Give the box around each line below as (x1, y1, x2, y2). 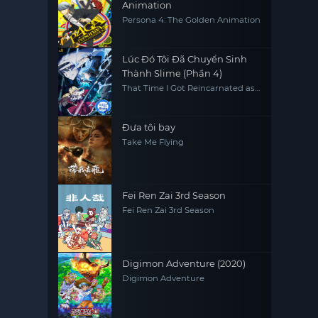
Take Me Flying (122, 137, 185, 148)
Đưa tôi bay (122, 121, 176, 133)
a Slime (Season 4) (122, 92, 198, 103)
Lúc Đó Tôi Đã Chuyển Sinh (122, 53, 248, 65)
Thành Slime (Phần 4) (122, 67, 223, 79)
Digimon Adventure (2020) (122, 258, 246, 270)
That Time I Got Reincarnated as (122, 83, 256, 94)
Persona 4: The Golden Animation (122, 15, 261, 26)
